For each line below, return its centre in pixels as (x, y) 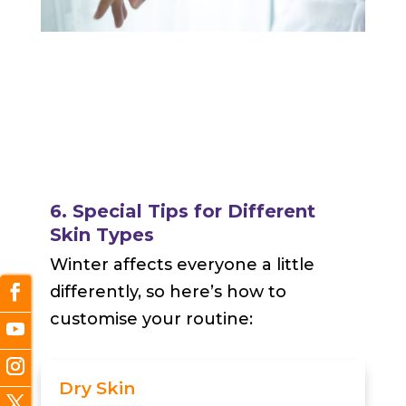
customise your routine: (151, 319)
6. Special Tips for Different (182, 212)
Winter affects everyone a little (182, 265)
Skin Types (101, 235)
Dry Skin (97, 389)
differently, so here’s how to (168, 292)
